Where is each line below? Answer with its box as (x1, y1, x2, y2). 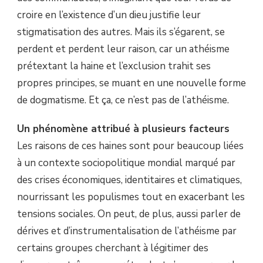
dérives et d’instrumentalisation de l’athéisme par (17, 224, 237, 238)
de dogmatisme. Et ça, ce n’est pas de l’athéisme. (17, 93, 229, 107)
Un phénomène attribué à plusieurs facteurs (17, 122, 230, 136)
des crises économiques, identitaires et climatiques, (17, 173, 242, 187)
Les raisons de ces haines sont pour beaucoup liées (17, 139, 244, 153)
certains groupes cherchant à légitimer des (17, 241, 208, 255)
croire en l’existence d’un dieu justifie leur (17, 8, 201, 22)
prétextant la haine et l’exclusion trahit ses (17, 59, 211, 73)
